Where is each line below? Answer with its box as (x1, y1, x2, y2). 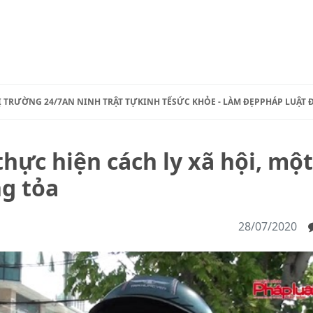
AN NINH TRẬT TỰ (62, 96, 138, 108)
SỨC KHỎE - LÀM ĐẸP (172, 96, 260, 108)
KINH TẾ (138, 96, 172, 108)
